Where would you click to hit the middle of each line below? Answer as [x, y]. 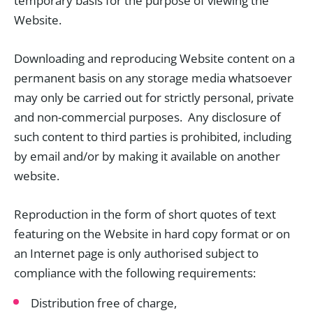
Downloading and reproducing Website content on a [154, 58]
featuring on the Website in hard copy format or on [152, 234]
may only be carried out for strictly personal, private [154, 97]
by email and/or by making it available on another [147, 156]
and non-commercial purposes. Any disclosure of [147, 117]
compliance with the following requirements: [135, 273]
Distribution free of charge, [104, 303]
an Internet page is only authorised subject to [136, 253]
